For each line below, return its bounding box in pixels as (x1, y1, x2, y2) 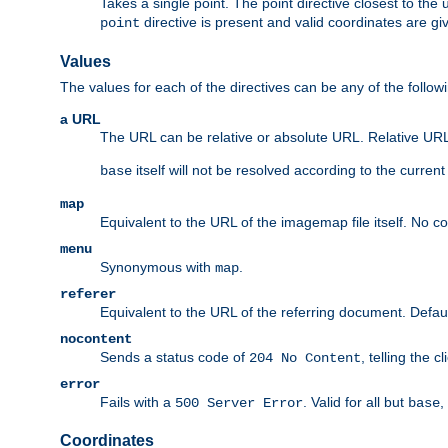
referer (60, 285, 116, 302)
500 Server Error (175, 394, 303, 411)
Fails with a (100, 393, 175, 410)
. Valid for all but (303, 393, 408, 410)
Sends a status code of (100, 348, 249, 365)
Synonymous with (100, 258, 215, 275)
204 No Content (249, 349, 361, 366)
